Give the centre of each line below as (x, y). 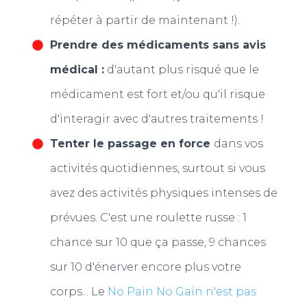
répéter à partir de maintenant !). (145, 20)
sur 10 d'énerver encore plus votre (145, 267)
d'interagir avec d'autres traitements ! (157, 119)
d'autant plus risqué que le (181, 70)
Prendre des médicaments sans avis (158, 45)
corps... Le (78, 292)
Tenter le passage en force (132, 144)
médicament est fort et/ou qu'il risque (157, 94)
